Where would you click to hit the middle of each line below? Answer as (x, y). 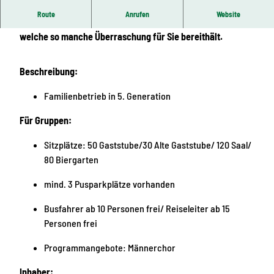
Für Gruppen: (46, 120)
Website (229, 14)
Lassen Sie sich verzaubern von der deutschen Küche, (126, 22)
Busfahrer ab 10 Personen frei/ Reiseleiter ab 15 (137, 209)
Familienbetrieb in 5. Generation (107, 95)
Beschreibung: (49, 71)
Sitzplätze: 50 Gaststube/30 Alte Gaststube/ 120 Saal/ (148, 144)
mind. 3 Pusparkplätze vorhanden (109, 184)
